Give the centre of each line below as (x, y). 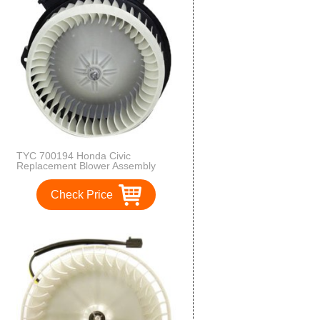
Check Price (81, 195)
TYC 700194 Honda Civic (74, 156)
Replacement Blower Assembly (86, 166)
